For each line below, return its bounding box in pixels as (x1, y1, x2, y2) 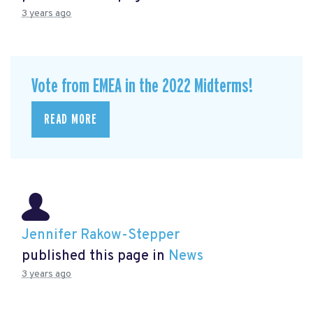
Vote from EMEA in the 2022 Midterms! (31, 75, 253, 96)
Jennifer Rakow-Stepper (22, 226, 180, 245)
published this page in (22, 247, 168, 265)
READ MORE (44, 112, 97, 127)
